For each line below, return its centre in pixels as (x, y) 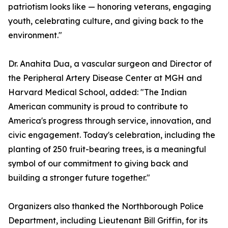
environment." (35, 35)
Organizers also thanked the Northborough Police (106, 206)
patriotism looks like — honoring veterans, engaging (110, 7)
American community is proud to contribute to (98, 107)
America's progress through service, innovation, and (110, 121)
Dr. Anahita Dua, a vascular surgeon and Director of (110, 64)
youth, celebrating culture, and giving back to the (106, 21)
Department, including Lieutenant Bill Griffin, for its (108, 221)
